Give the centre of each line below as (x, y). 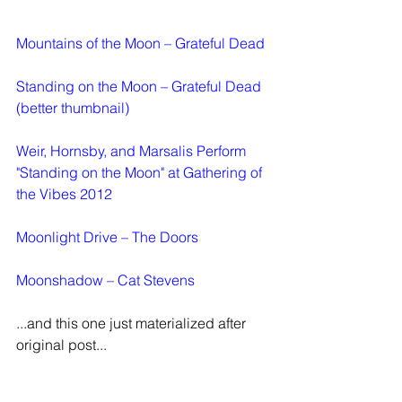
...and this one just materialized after (133, 323)
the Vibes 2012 (64, 193)
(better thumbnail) (73, 107)
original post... (61, 344)
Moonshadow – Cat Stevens (105, 280)
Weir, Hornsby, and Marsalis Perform (133, 150)
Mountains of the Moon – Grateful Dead (140, 43)
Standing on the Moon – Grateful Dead (139, 86)
